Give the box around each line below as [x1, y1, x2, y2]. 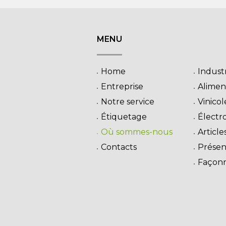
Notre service [101, 96, 154, 106]
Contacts [101, 142, 137, 152]
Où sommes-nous [101, 127, 173, 137]
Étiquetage [101, 111, 147, 122]
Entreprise [101, 81, 143, 91]
